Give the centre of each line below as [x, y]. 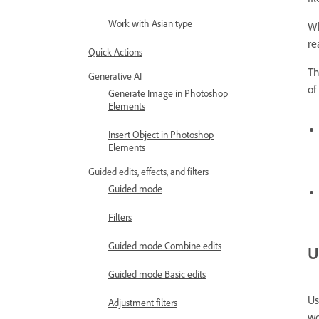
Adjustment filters [143, 302]
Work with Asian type [150, 23]
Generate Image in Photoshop [168, 93]
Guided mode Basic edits [157, 274]
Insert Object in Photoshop [161, 134]
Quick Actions [115, 52]
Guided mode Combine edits [165, 245]
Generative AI [115, 76]
